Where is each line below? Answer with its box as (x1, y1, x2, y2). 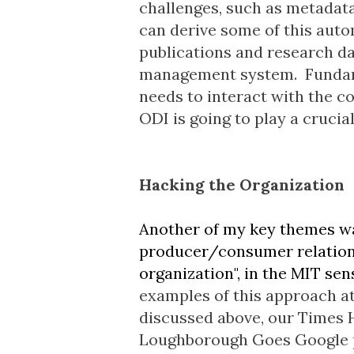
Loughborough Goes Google (138, 330, 348, 349)
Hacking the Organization (138, 175, 345, 194)
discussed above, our (138, 307, 298, 327)
